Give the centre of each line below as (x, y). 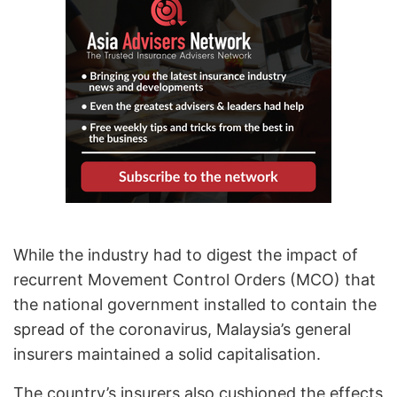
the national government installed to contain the (195, 304)
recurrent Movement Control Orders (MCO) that (195, 279)
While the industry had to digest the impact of (186, 254)
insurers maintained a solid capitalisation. (167, 354)
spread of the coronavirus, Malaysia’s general (182, 329)
